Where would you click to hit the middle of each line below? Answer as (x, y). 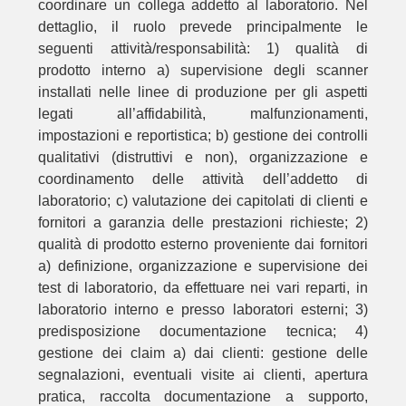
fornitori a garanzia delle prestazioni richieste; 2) (203, 222)
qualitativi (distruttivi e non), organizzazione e (203, 157)
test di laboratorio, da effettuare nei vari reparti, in (203, 287)
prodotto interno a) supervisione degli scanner (203, 70)
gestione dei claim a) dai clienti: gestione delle (203, 353)
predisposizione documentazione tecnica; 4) (203, 331)
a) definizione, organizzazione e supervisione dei (203, 266)
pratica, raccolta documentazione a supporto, (203, 396)
